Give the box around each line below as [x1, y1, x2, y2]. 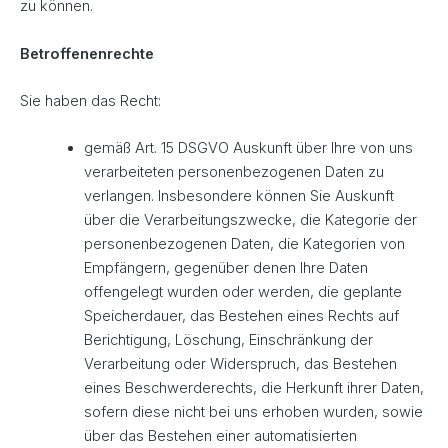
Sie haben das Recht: [20, 91, 161, 110]
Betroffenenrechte [20, 44, 154, 63]
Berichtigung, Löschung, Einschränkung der [83, 331, 373, 350]
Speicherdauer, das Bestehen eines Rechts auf [83, 307, 399, 326]
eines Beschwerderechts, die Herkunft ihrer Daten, [83, 379, 424, 398]
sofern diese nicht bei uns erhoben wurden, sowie [83, 403, 423, 422]
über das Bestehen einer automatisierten [83, 427, 357, 446]
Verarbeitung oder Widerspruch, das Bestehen [83, 355, 397, 374]
